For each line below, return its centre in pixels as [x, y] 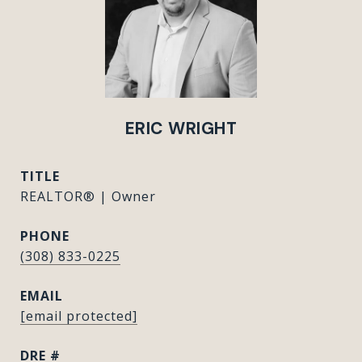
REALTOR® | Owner [88, 196]
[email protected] [79, 316]
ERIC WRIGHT [181, 128]
